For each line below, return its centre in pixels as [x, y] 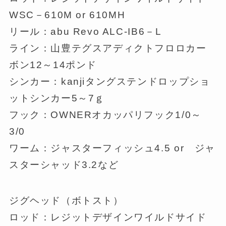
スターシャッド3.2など [64, 165]
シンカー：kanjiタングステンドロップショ [109, 82]
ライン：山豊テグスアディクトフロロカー [108, 48]
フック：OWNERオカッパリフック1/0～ [105, 115]
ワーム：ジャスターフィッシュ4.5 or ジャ [112, 148]
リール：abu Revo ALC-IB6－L [85, 32]
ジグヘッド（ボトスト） [66, 200]
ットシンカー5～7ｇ [57, 98]
